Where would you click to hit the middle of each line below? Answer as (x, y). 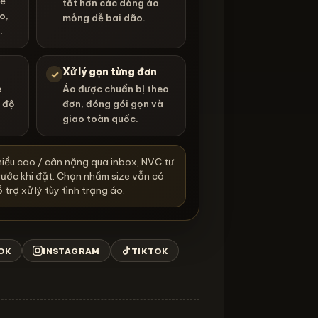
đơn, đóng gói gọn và (113, 104)
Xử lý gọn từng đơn (110, 72)
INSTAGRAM (71, 251)
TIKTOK (150, 251)
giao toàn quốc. (100, 119)
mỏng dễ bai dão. (104, 18)
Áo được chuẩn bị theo (116, 89)
